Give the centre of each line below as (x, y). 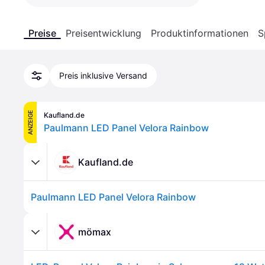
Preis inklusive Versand (103, 75)
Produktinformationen (200, 33)
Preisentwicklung (104, 33)
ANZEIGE (30, 122)
